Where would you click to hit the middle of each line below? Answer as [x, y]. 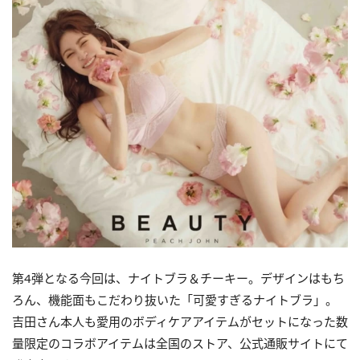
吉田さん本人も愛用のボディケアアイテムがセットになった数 [180, 321]
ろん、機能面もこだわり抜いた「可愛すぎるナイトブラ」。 [175, 299]
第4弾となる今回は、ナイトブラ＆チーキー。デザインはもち [178, 278]
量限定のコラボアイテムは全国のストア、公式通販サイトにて [180, 343]
